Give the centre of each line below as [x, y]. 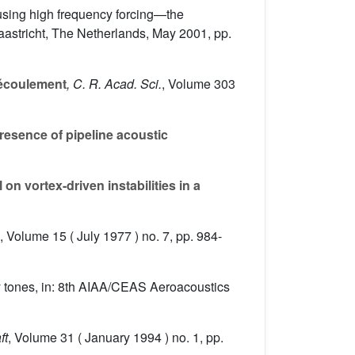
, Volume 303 [198, 84]
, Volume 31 [41, 338]
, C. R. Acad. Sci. [114, 84]
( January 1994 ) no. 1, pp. [149, 338]
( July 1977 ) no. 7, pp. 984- [144, 236]
